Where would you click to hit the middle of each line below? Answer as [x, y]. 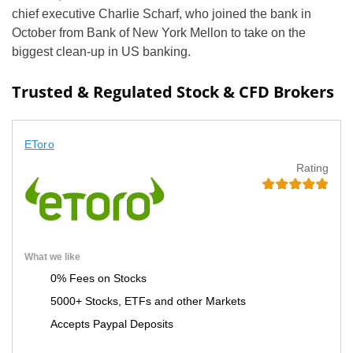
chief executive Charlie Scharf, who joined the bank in [162, 14]
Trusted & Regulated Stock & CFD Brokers [173, 92]
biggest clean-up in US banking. [101, 52]
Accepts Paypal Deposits [112, 324]
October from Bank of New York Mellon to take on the [159, 33]
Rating [312, 168]
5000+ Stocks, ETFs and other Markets [148, 301]
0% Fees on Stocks [98, 279]
